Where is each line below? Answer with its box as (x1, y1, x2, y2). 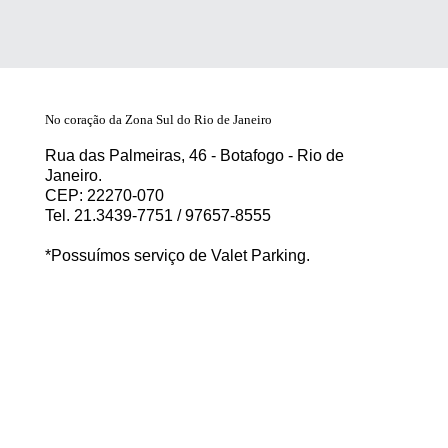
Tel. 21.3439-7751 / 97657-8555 (44, 206, 271, 224)
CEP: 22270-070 (44, 186, 168, 204)
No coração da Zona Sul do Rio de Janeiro (44, 111, 272, 127)
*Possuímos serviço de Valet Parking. (44, 246, 310, 264)
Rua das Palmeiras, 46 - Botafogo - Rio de (44, 146, 344, 164)
